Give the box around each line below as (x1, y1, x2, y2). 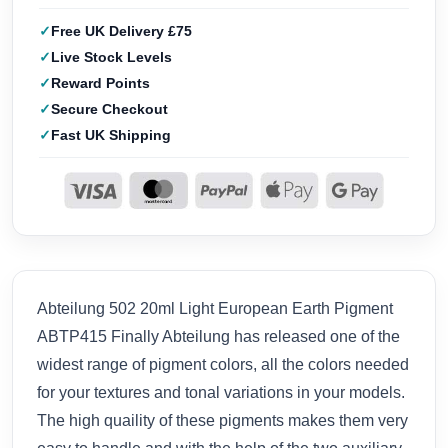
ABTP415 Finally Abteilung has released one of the (37, 327, 400, 345)
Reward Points (51, 75, 150, 92)
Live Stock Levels (51, 49, 172, 66)
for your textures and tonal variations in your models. (37, 383, 405, 401)
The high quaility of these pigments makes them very (37, 411, 408, 429)
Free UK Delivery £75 (51, 23, 192, 40)
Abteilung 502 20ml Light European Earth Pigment (37, 299, 393, 317)
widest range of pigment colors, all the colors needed (37, 355, 409, 373)
